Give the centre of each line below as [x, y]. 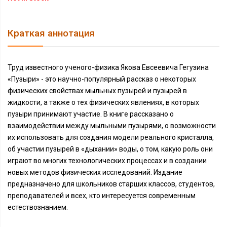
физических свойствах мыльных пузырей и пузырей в [97, 91]
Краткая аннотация [51, 33]
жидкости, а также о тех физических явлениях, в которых [103, 102]
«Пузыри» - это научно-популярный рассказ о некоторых [102, 79]
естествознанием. [38, 207]
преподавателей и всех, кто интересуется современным [102, 196]
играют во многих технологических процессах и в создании [107, 161]
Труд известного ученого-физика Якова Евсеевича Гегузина [108, 67]
